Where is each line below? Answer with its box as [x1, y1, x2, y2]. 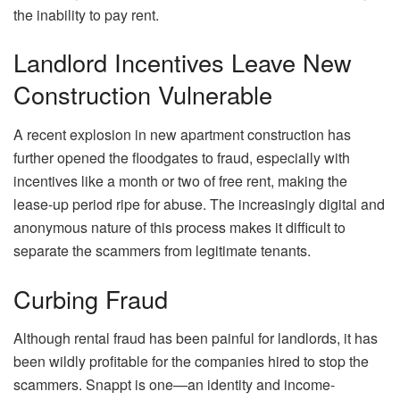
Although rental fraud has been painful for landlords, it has [13, 328, 378, 349]
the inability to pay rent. [13, 4, 162, 25]
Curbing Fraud [13, 280, 168, 316]
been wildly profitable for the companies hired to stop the [13, 351, 369, 372]
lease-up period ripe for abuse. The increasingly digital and [13, 194, 385, 215]
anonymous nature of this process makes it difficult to [13, 217, 346, 238]
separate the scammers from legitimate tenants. [13, 240, 311, 262]
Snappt [82, 374, 131, 396]
